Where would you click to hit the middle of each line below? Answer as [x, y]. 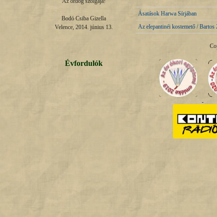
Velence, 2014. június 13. [84, 27]
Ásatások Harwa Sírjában [167, 14]
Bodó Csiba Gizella [84, 19]
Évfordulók [84, 63]
